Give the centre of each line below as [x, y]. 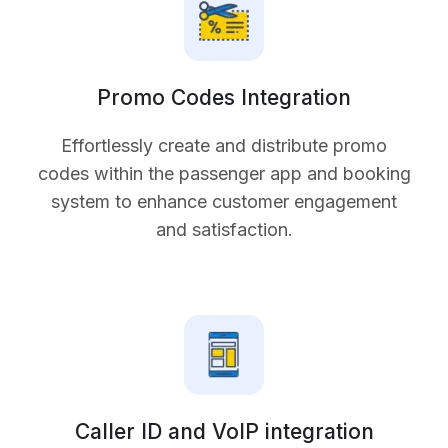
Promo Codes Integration [224, 97]
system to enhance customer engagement [224, 201]
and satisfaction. [224, 229]
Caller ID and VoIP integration [224, 431]
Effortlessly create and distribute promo [224, 145]
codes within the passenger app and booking [224, 173]
